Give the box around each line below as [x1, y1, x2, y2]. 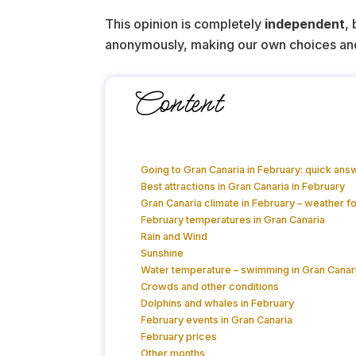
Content [133, 83, 222, 123]
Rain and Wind [141, 230, 208, 242]
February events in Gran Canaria [141, 313, 293, 326]
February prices [141, 330, 218, 342]
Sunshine [141, 246, 184, 259]
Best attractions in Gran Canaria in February [141, 180, 346, 192]
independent [265, 15, 345, 32]
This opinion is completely [105, 15, 265, 32]
